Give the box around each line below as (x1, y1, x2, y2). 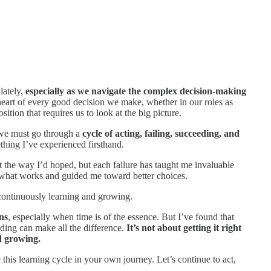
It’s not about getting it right (126, 222, 241, 233)
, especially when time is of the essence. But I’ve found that (8, 211, 234, 222)
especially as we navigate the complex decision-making (25, 85, 246, 96)
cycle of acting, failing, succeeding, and (82, 128, 240, 139)
